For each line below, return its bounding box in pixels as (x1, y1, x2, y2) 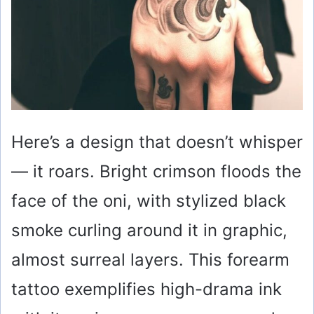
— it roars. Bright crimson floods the (11, 161, 301, 182)
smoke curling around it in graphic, (11, 219, 287, 240)
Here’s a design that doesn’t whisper (11, 131, 303, 152)
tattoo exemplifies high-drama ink (11, 278, 282, 299)
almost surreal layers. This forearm (11, 249, 289, 270)
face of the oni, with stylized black (11, 190, 286, 211)
